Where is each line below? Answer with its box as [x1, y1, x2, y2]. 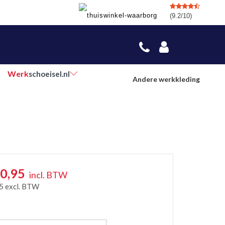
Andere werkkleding [133, 75, 200, 83]
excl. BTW [5, 182, 40, 191]
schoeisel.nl [28, 69, 70, 78]
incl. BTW [29, 169, 68, 180]
